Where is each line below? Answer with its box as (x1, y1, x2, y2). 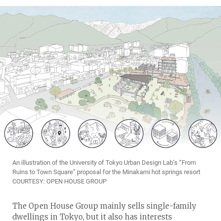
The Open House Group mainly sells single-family (12, 201, 196, 211)
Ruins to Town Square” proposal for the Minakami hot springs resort (12, 168, 200, 176)
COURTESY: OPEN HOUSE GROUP (12, 178, 107, 185)
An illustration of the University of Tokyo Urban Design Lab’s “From (12, 159, 196, 167)
